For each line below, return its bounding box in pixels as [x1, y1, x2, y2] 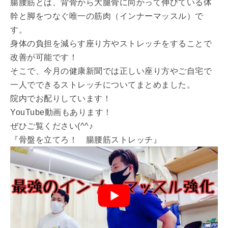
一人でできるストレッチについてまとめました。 [10, 80, 195, 89]
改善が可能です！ [10, 53, 77, 62]
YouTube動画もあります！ [10, 108, 112, 117]
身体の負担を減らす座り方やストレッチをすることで [10, 39, 212, 48]
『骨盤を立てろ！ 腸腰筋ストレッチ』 [10, 135, 161, 144]
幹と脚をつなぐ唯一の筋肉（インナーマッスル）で [10, 12, 204, 20]
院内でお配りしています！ [10, 94, 111, 103]
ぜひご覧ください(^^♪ [10, 122, 93, 130]
